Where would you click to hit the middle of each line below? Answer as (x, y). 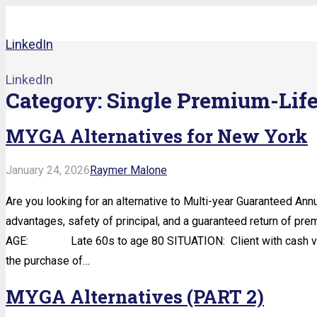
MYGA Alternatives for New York (157, 136)
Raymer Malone (128, 171)
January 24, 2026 (48, 171)
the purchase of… (48, 261)
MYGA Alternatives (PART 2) (135, 296)
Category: (56, 100)
